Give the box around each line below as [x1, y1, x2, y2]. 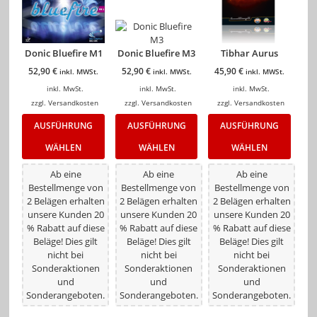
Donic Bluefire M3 [117, 46, 196, 59]
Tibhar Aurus [221, 46, 279, 59]
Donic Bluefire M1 [24, 46, 103, 59]
